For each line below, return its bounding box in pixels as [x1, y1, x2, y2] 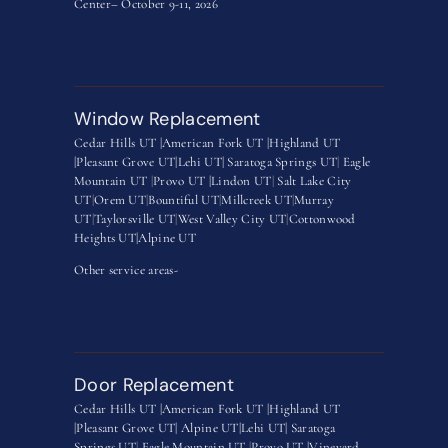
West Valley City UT [177, 211, 287, 228]
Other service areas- [74, 262, 178, 279]
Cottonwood [288, 211, 356, 228]
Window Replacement [74, 107, 261, 132]
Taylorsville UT [93, 211, 176, 228]
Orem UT [93, 192, 147, 209]
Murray [294, 192, 334, 209]
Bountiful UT [148, 192, 219, 209]
